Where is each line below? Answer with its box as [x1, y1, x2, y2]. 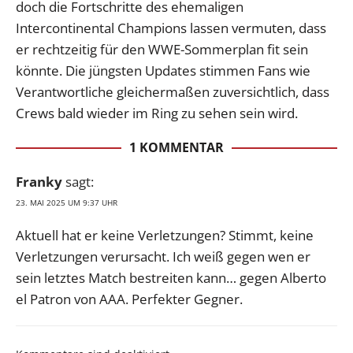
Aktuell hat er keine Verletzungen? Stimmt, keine [16, 226, 314, 245]
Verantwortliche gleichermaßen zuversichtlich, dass [16, 83, 329, 102]
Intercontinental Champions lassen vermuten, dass [16, 19, 326, 38]
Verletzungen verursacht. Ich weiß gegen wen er [16, 247, 310, 266]
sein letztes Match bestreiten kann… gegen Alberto [16, 269, 326, 288]
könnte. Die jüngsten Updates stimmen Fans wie [16, 61, 310, 80]
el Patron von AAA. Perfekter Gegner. [16, 290, 243, 309]
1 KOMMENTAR [129, 139, 224, 157]
